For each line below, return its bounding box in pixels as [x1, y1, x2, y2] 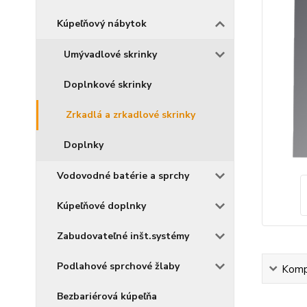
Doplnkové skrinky [64, 78, 151, 91]
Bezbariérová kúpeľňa [57, 290, 157, 303]
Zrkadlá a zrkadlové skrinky [66, 108, 195, 121]
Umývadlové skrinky [64, 48, 157, 61]
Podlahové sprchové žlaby [57, 260, 180, 273]
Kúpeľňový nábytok [57, 17, 147, 30]
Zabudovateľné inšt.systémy [57, 230, 189, 243]
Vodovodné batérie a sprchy [57, 169, 189, 182]
